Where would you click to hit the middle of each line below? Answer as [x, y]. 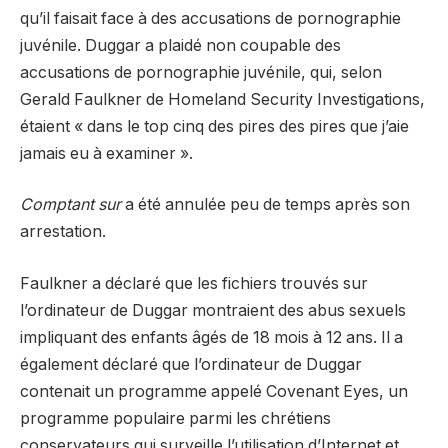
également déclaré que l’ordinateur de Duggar [191, 365]
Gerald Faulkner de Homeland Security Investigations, [222, 99]
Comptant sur [72, 205]
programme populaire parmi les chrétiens [175, 419]
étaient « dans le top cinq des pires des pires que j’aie [214, 126]
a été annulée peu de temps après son [267, 205]
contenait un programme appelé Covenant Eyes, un [214, 392]
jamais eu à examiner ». [106, 153]
